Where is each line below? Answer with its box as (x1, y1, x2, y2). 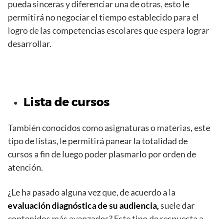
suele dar (159, 199, 195, 211)
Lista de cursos (23, 94, 109, 109)
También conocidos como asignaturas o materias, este (8, 122, 210, 133)
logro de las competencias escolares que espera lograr (8, 24, 209, 36)
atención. (8, 161, 43, 173)
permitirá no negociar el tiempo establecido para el (8, 11, 199, 22)
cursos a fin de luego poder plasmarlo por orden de (8, 148, 196, 159)
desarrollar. (8, 38, 51, 49)
